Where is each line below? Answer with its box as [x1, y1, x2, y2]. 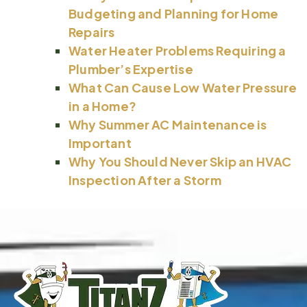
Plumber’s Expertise [69, 60, 193, 77]
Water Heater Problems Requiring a [69, 42, 286, 58]
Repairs [69, 23, 115, 40]
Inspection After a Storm [69, 171, 221, 188]
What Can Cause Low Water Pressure [69, 79, 297, 95]
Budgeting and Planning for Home [69, 5, 279, 21]
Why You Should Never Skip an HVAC [69, 153, 292, 169]
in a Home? [69, 97, 136, 114]
